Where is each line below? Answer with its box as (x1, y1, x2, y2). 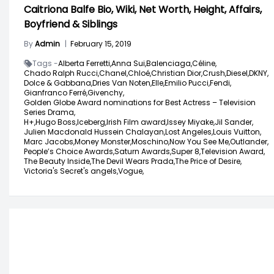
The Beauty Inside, (24, 155, 91, 166)
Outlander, (230, 136, 268, 147)
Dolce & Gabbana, (24, 77, 92, 88)
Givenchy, (87, 87, 124, 98)
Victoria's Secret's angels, (24, 165, 118, 176)
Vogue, (118, 165, 144, 176)
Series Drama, (24, 106, 75, 117)
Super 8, (171, 146, 201, 157)
